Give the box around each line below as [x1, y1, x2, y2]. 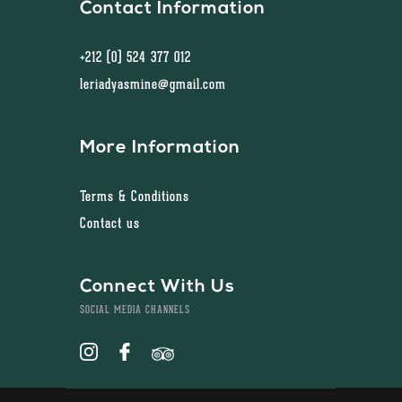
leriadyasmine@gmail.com [80, 78, 226, 93]
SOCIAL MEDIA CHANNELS [80, 305, 190, 317]
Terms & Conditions [80, 190, 189, 205]
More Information [80, 139, 240, 158]
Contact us [80, 217, 140, 232]
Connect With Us [80, 278, 235, 297]
